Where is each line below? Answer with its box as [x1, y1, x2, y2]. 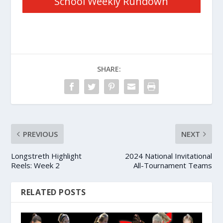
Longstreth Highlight [11, 151, 82, 161]
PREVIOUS [23, 129, 58, 139]
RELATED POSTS [21, 187, 86, 198]
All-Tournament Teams [133, 160, 212, 170]
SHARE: [97, 64, 121, 74]
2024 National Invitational [124, 151, 212, 161]
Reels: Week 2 [11, 160, 60, 170]
